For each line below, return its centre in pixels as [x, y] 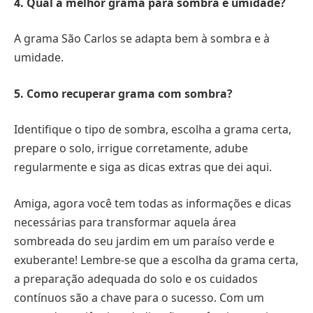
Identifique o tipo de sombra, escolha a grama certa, [153, 130]
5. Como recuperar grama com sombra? [123, 93]
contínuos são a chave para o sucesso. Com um [139, 297]
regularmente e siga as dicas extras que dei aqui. [143, 167]
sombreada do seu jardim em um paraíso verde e [144, 241]
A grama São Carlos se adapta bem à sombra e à [142, 39]
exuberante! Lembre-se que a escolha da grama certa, [156, 260]
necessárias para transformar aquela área [125, 222]
